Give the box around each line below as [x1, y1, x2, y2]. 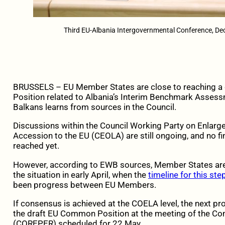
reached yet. [13, 141, 59, 151]
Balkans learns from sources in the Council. [13, 102, 176, 113]
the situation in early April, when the [13, 169, 148, 180]
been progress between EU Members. [13, 179, 156, 190]
